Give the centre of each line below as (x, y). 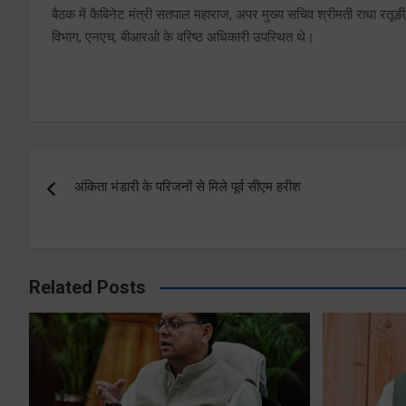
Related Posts (87, 288)
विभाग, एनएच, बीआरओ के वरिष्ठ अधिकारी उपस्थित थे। (183, 38)
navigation (96, 203)
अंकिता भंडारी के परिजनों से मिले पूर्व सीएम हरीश (188, 187)
